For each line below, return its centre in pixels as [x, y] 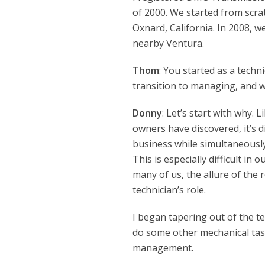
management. [163, 248]
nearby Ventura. [169, 43]
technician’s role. [169, 190]
